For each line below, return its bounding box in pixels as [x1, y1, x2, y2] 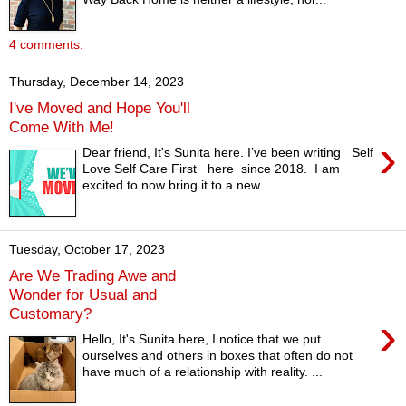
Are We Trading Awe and [9, 266, 176, 285]
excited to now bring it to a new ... [82, 178, 275, 193]
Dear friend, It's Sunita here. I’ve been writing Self [82, 145, 374, 160]
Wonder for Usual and [9, 285, 157, 304]
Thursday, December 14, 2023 [9, 74, 184, 89]
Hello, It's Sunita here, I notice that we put [82, 332, 322, 347]
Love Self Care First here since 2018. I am [82, 161, 341, 177]
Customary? [9, 304, 92, 323]
